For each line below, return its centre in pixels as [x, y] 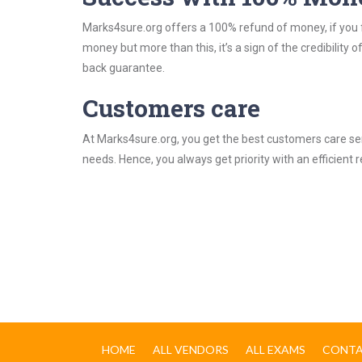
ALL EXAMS [276, 349]
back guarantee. [124, 68]
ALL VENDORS [191, 349]
